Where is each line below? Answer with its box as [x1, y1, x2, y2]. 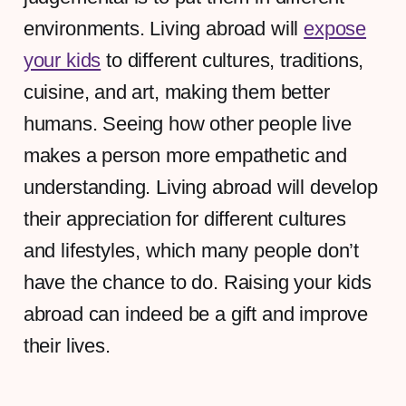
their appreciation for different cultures [23, 207, 346, 230]
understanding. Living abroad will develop [23, 175, 378, 198]
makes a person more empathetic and [23, 143, 347, 167]
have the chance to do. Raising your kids [23, 270, 372, 294]
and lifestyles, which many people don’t [23, 238, 360, 262]
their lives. [23, 333, 111, 357]
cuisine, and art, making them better [23, 80, 330, 103]
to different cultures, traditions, [101, 48, 364, 72]
